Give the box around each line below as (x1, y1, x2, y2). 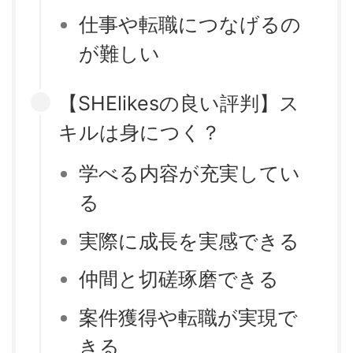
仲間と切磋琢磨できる (79, 267, 279, 292)
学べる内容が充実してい (79, 162, 300, 186)
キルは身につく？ (58, 120, 221, 144)
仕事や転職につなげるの (79, 12, 301, 36)
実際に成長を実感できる (79, 229, 299, 253)
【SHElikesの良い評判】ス (58, 91, 299, 115)
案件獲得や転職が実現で (79, 305, 298, 329)
